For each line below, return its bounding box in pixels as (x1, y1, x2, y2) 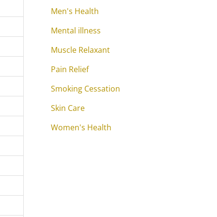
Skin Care (51, 103, 85, 113)
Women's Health (51, 122, 111, 133)
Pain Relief (51, 64, 89, 75)
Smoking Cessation (51, 83, 120, 94)
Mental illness (51, 25, 101, 36)
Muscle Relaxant (51, 45, 110, 55)
